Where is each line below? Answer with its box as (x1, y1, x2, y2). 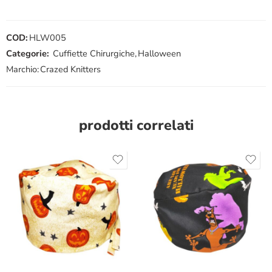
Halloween (138, 47, 181, 59)
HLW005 (29, 31, 66, 44)
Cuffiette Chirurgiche (53, 47, 135, 59)
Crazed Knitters (40, 63, 101, 75)
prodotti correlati (78, 115, 194, 135)
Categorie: (6, 47, 49, 59)
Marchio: (6, 63, 39, 75)
